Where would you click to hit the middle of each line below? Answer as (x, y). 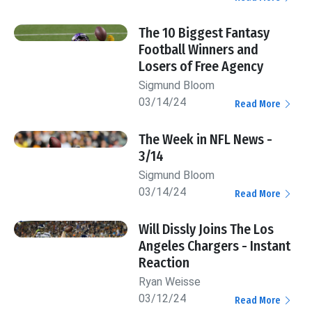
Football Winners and (199, 50)
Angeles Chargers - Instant (215, 246)
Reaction (164, 263)
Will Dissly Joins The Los (206, 229)
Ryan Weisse (170, 282)
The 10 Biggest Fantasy (204, 33)
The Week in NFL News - (206, 140)
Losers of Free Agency (201, 67)
